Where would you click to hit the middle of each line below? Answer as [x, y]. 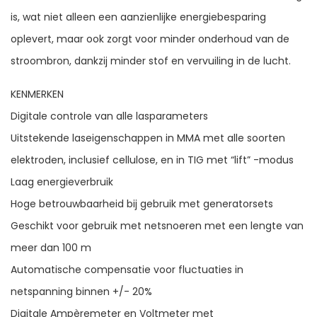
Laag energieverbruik [62, 182]
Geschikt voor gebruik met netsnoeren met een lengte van [157, 226]
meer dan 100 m [51, 248]
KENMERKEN [37, 94]
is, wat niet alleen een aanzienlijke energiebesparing [138, 17]
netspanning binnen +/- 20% [81, 292]
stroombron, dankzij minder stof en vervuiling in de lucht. [151, 61]
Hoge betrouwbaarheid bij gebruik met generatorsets [142, 204]
